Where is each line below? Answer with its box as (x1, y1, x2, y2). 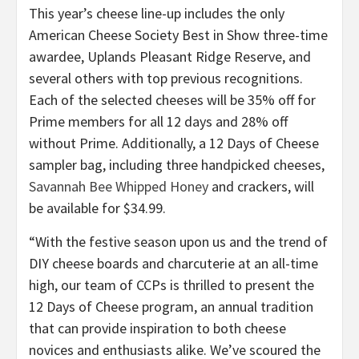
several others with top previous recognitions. (29, 69, 303, 87)
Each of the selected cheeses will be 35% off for (29, 91, 316, 109)
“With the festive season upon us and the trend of (29, 232, 328, 251)
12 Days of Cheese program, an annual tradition (29, 297, 313, 316)
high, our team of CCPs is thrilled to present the (29, 276, 314, 294)
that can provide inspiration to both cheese (29, 319, 286, 337)
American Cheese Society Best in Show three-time (29, 26, 328, 44)
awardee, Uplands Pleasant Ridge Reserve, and (29, 47, 311, 66)
